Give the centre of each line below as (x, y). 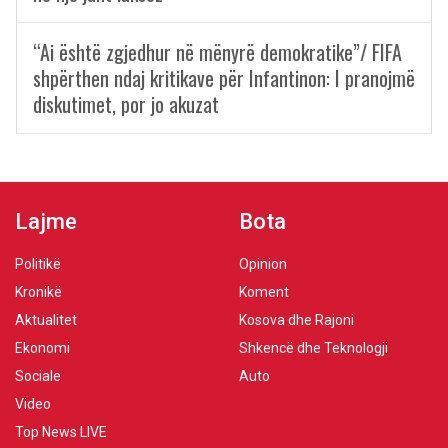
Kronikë (38, 292)
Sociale (38, 376)
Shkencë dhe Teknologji (313, 348)
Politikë (38, 264)
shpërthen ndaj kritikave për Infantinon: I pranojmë (224, 78)
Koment (264, 292)
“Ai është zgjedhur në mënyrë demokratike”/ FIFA (217, 52)
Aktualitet (46, 320)
